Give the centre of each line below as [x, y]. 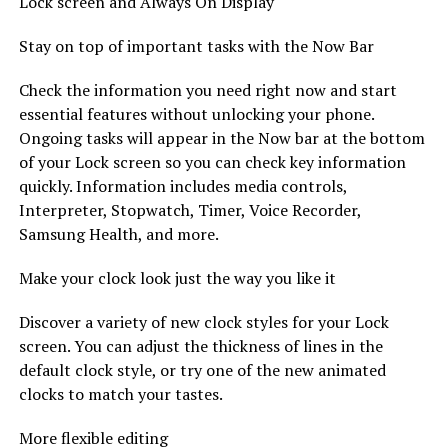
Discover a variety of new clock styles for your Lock [203, 321]
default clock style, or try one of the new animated [202, 369]
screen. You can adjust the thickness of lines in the [200, 345]
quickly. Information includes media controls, [182, 185]
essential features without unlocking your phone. [196, 113]
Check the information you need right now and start [207, 89]
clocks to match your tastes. [120, 393]
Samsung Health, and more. [118, 233]
